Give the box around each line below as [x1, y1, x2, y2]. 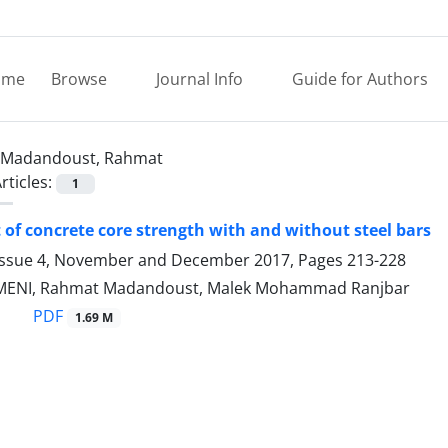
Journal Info [156, 68, 247, 90]
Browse [51, 68, 111, 90]
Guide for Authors [292, 68, 428, 90]
